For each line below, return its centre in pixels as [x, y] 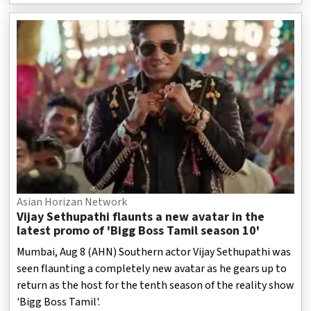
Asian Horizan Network [72, 202]
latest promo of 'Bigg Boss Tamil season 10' [138, 231]
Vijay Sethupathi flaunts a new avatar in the [140, 217]
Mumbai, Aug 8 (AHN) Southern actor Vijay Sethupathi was [153, 252]
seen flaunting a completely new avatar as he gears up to [151, 269]
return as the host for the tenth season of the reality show [155, 286]
